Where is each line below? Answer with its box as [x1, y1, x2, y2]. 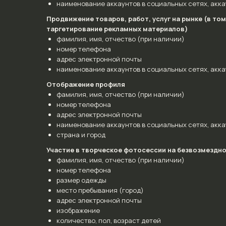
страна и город [56, 130, 105, 139]
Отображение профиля [46, 80, 125, 89]
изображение [56, 206, 100, 215]
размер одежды [56, 176, 106, 185]
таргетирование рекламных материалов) [46, 24, 188, 33]
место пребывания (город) [56, 186, 144, 195]
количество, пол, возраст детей [56, 216, 161, 225]
